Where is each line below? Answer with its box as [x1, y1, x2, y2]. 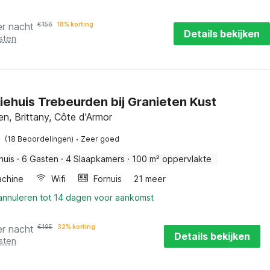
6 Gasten [22, 154, 58, 164]
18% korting [57, 20, 93, 28]
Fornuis [93, 174, 122, 184]
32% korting [57, 223, 95, 230]
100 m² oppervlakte [132, 154, 212, 164]
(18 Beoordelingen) [5, 134, 74, 143]
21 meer [134, 174, 166, 184]
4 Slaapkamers [66, 154, 125, 164]
